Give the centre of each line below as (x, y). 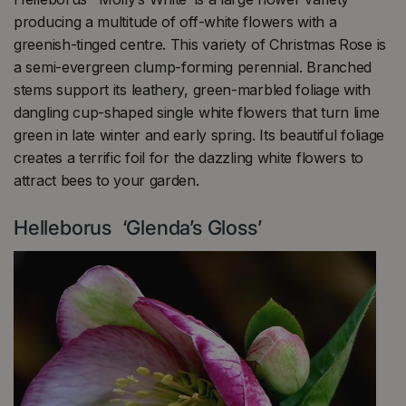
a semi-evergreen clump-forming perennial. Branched (193, 67)
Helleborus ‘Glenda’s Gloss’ (138, 227)
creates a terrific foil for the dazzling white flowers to (188, 157)
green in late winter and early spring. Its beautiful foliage (199, 135)
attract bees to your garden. (106, 180)
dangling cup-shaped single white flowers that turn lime (197, 112)
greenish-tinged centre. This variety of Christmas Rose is (200, 44)
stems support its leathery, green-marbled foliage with (192, 89)
